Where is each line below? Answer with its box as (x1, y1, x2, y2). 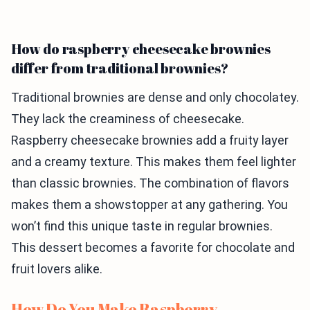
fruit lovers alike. (11, 262, 102, 277)
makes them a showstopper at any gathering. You (11, 197, 288, 212)
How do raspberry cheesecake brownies (11, 39, 271, 59)
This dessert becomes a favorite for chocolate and (11, 240, 295, 255)
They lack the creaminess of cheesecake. (11, 111, 244, 127)
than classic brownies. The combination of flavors (11, 176, 289, 191)
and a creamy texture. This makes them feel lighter (11, 154, 296, 170)
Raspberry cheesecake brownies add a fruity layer (11, 133, 289, 148)
